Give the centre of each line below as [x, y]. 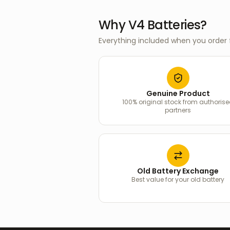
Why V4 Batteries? [153, 25]
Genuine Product [178, 93]
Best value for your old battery [178, 179]
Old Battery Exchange [178, 171]
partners [178, 110]
